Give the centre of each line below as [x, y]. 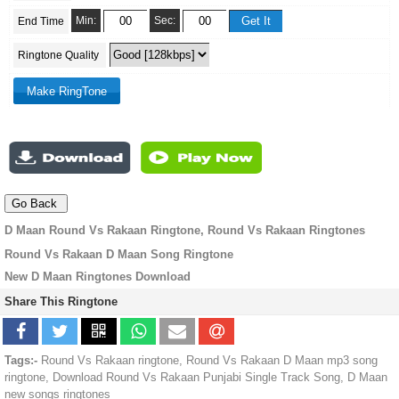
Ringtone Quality [60, 56]
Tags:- [21, 361]
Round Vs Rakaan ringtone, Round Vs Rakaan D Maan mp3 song [208, 361]
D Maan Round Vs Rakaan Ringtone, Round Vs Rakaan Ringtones [185, 231]
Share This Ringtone [61, 302]
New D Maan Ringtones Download [98, 277]
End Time [41, 22]
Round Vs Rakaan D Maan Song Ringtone [119, 255]
